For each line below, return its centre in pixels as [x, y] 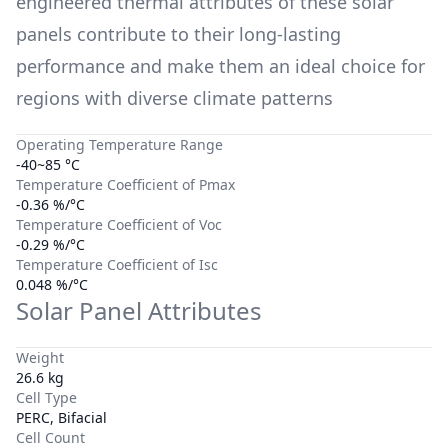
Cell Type [46, 397]
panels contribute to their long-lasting [178, 33]
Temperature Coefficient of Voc [119, 224]
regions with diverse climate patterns [174, 97]
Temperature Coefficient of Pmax [125, 184]
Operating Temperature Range [119, 144]
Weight [40, 357]
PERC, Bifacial [61, 417]
